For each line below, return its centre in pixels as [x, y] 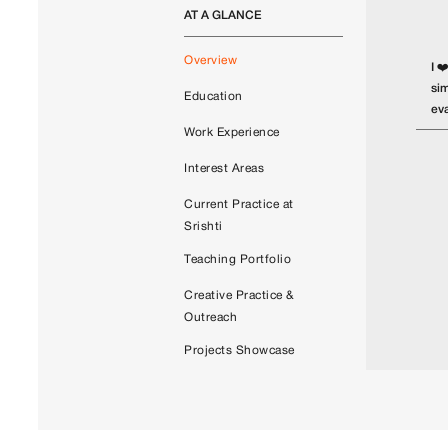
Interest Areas [224, 169]
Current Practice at [239, 205]
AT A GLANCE [223, 15]
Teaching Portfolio [238, 260]
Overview [211, 61]
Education [213, 97]
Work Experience [232, 133]
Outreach [211, 318]
